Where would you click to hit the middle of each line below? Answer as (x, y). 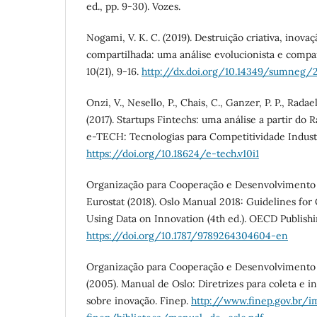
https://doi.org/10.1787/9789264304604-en (187, 235)
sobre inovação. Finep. (139, 300)
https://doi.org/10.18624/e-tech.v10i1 (173, 153)
